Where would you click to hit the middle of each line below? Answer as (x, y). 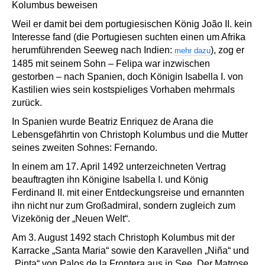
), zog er (227, 50)
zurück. (27, 103)
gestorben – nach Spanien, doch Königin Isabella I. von (127, 77)
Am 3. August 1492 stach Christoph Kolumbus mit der (123, 238)
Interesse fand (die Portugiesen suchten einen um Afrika (129, 37)
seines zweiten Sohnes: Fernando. (85, 148)
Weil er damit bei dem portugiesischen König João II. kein (132, 24)
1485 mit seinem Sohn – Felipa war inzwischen (111, 64)
